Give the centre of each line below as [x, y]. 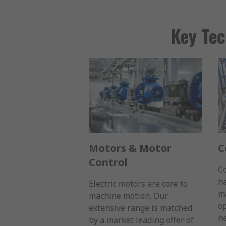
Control [108, 162]
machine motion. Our [128, 196]
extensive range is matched [140, 208]
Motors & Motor [130, 148]
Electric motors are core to [138, 184]
